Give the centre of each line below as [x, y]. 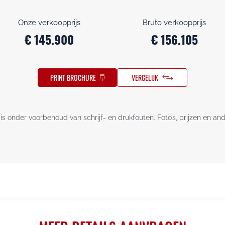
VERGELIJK [145, 77]
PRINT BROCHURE [73, 77]
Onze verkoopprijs [49, 22]
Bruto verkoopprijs [175, 22]
